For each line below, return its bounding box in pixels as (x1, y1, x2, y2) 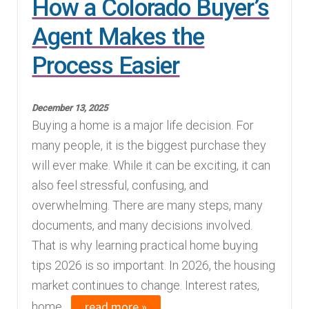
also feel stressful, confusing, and (32, 177, 209, 192)
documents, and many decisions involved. (32, 217, 253, 232)
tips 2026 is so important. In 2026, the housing (32, 257, 276, 272)
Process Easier (32, 51, 180, 80)
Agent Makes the (32, 22, 205, 51)
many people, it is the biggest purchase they (32, 137, 267, 152)
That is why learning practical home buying (32, 237, 259, 252)
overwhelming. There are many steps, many (32, 197, 263, 212)
